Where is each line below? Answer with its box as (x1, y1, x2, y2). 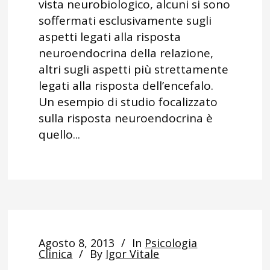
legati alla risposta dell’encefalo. (39, 78, 214, 93)
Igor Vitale (105, 246, 160, 261)
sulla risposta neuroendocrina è (39, 110, 213, 126)
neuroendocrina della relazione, (39, 45, 214, 61)
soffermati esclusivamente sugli (39, 13, 212, 28)
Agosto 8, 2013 (39, 236, 115, 250)
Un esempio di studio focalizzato (39, 94, 218, 110)
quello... (39, 127, 81, 142)
